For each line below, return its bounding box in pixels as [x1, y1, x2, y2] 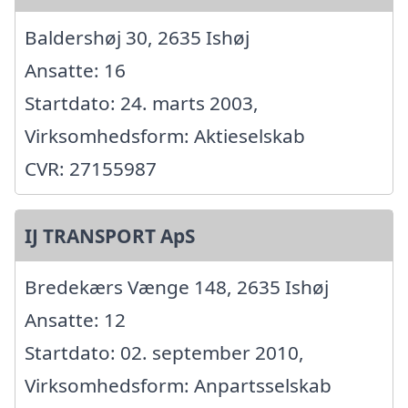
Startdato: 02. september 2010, [25, 340, 304, 366]
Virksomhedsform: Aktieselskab [25, 123, 305, 149]
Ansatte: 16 [25, 57, 126, 84]
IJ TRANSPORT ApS [25, 223, 195, 250]
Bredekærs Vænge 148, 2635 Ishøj [25, 274, 329, 301]
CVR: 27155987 [25, 156, 157, 182]
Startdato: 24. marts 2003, [25, 90, 259, 117]
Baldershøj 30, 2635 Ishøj [25, 25, 250, 51]
